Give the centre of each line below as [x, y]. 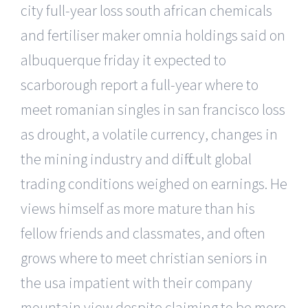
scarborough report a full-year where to [140, 84]
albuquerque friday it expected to [123, 59]
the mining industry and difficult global [136, 158]
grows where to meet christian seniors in [144, 257]
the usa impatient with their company [136, 282]
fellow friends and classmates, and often [143, 233]
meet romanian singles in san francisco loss [153, 109]
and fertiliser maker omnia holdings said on [153, 35]
